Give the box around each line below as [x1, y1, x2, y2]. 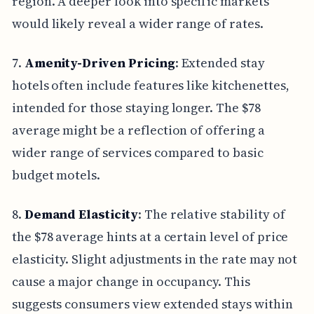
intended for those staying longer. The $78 [11, 98, 261, 116]
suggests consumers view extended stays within [11, 294, 293, 313]
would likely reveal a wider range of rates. [11, 14, 264, 32]
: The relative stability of [137, 205, 285, 223]
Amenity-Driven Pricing [24, 53, 175, 71]
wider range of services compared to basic [11, 143, 264, 161]
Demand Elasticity [24, 205, 138, 223]
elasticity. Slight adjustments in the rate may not [11, 250, 298, 268]
